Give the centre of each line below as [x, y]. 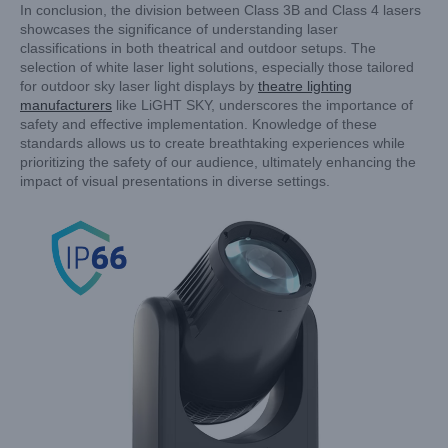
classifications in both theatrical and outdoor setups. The [198, 48]
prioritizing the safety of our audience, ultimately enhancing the [218, 162]
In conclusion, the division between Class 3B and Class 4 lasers [220, 10]
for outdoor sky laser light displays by [139, 86]
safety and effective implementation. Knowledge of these [198, 124]
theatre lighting [305, 86]
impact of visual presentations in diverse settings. [175, 181]
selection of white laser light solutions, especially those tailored [217, 67]
